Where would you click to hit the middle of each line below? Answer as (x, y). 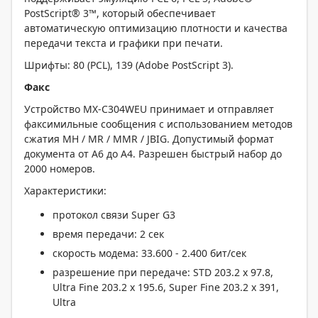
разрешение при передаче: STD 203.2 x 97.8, (163, 272)
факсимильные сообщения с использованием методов (158, 124)
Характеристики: (65, 191)
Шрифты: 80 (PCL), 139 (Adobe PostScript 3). (129, 65)
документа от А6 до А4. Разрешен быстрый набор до (153, 154)
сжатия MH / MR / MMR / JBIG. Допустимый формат (149, 139)
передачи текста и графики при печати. (124, 43)
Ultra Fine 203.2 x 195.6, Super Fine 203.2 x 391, (166, 287)
